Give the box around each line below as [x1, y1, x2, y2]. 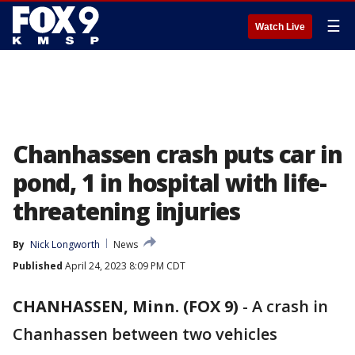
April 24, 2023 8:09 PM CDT [63, 259, 185, 273]
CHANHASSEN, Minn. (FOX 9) [13, 296, 239, 317]
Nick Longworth [30, 238, 100, 251]
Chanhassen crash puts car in [13, 138, 342, 170]
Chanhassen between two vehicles [13, 323, 277, 345]
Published [13, 259, 63, 273]
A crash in [252, 296, 328, 317]
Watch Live [255, 21, 305, 32]
